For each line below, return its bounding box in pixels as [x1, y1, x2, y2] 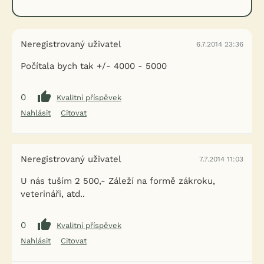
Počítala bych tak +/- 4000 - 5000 [21, 61, 167, 71]
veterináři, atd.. [21, 189, 85, 199]
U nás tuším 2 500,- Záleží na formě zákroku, [21, 176, 215, 186]
